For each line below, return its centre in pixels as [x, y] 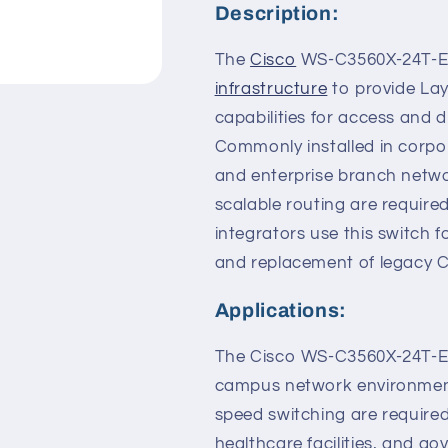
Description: [277, 14]
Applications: [281, 311]
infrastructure [271, 89]
